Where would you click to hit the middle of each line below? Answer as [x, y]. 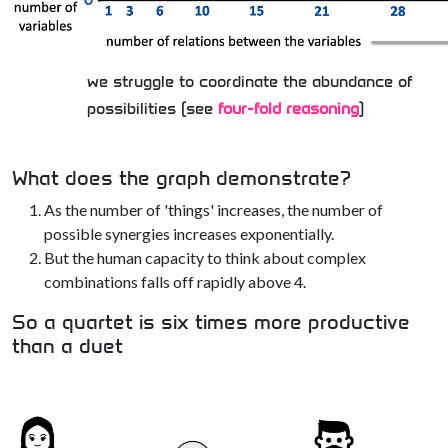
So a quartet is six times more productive [211, 322]
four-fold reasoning [288, 109]
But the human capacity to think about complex [205, 258]
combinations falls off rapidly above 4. [175, 282]
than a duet [67, 346]
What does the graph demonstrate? [181, 178]
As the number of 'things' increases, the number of [213, 210]
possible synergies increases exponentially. [189, 234]
